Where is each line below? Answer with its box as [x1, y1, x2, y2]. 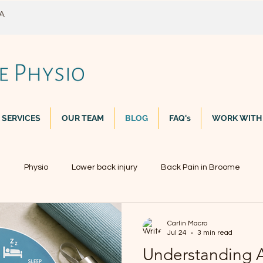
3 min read [197, 229, 232, 237]
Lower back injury [72, 163, 137, 171]
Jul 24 [167, 229, 187, 237]
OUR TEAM [61, 113, 104, 123]
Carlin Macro [167, 220, 207, 227]
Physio [24, 163, 48, 171]
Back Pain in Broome [161, 163, 240, 171]
